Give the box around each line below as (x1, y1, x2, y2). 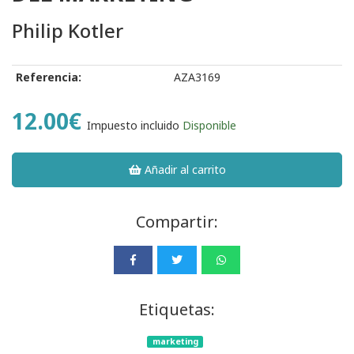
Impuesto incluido (87, 118, 179, 134)
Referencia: (16, 70, 81, 85)
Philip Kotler (12, 17, 123, 44)
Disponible (183, 118, 236, 134)
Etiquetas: (139, 299, 215, 321)
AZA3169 (174, 70, 220, 85)
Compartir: (136, 211, 218, 233)
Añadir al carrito (141, 162, 227, 178)
